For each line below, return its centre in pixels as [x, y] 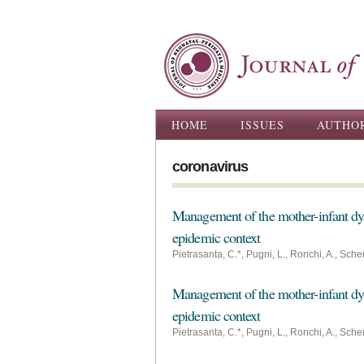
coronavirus [210, 167]
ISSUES [262, 125]
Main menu [195, 121]
